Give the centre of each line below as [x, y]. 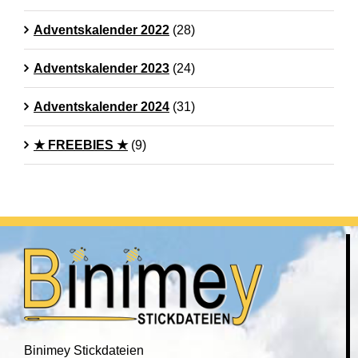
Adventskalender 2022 [101, 30]
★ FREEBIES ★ [81, 145]
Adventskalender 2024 [101, 107]
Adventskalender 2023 [101, 69]
